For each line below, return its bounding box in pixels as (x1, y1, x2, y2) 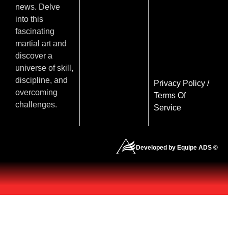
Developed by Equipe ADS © (136, 144, 218, 152)
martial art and (15, 39, 67, 48)
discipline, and (15, 76, 68, 85)
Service (154, 103, 182, 112)
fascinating (15, 27, 54, 36)
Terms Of (154, 91, 186, 100)
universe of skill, (15, 64, 73, 73)
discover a (15, 51, 52, 61)
